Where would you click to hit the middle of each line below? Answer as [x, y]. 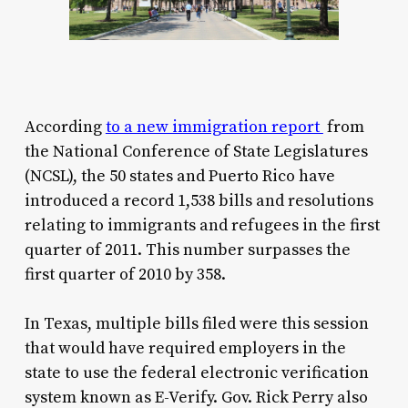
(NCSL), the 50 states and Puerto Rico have [179, 176]
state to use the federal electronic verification [196, 372]
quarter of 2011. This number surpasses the [187, 250]
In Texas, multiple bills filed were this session [196, 323]
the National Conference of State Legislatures [196, 151]
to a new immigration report [214, 127]
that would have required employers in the [185, 348]
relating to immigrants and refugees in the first [202, 225]
